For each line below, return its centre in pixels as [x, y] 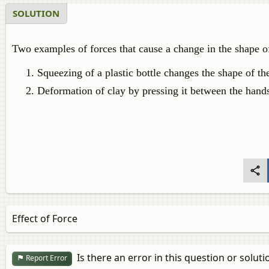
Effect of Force [45, 219]
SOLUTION [36, 13]
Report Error [46, 258]
